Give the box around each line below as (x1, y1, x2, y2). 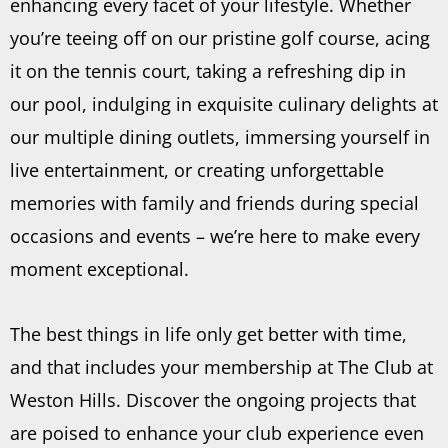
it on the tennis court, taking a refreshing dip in (10, 59, 406, 84)
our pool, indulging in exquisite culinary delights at (10, 92, 438, 117)
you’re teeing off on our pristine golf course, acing (10, 26, 430, 51)
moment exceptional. (10, 257, 189, 282)
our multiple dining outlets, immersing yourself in (10, 125, 430, 150)
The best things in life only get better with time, (10, 321, 407, 346)
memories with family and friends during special (10, 191, 419, 216)
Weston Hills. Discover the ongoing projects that (10, 387, 416, 412)
